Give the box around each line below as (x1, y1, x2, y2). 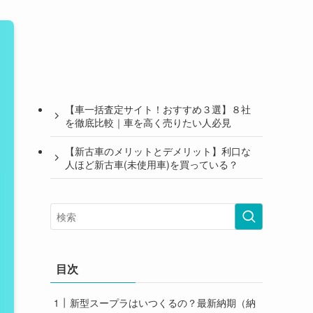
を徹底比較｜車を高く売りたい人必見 (65, 115, 231, 129)
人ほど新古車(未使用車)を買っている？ (65, 156, 238, 171)
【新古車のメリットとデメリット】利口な (65, 143, 251, 158)
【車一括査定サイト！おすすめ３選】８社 (65, 101, 251, 116)
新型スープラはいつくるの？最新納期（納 (70, 296, 256, 310)
